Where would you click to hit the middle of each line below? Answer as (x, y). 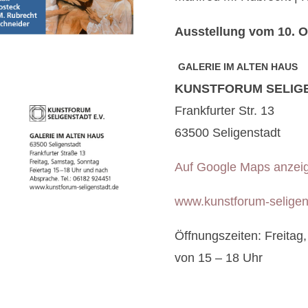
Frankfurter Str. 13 (224, 111)
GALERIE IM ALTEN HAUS (238, 67)
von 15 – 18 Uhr (218, 258)
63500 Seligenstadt (227, 133)
